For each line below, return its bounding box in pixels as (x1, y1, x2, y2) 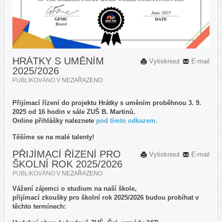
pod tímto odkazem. (96, 117, 158, 125)
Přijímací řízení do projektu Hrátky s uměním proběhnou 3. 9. (12, 99, 201, 107)
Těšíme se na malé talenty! (12, 133, 98, 141)
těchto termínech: (12, 203, 66, 211)
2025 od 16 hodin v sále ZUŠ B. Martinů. (12, 108, 135, 116)
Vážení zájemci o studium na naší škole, (12, 185, 139, 193)
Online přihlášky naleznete (12, 117, 96, 125)
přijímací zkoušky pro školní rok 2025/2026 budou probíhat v (12, 194, 199, 202)
